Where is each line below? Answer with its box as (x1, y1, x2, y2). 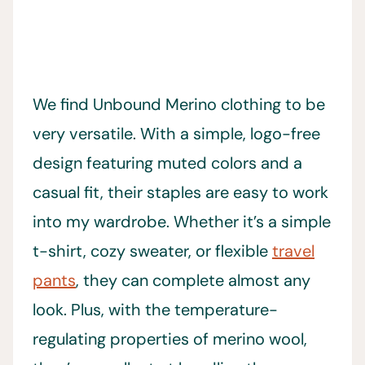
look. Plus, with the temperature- (33, 299, 278, 321)
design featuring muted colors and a (33, 152, 302, 174)
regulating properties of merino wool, (33, 328, 307, 350)
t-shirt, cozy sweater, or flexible (33, 240, 272, 262)
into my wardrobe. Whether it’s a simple (33, 211, 331, 233)
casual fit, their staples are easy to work (33, 182, 328, 204)
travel (272, 240, 314, 262)
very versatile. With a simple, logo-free (33, 123, 320, 145)
